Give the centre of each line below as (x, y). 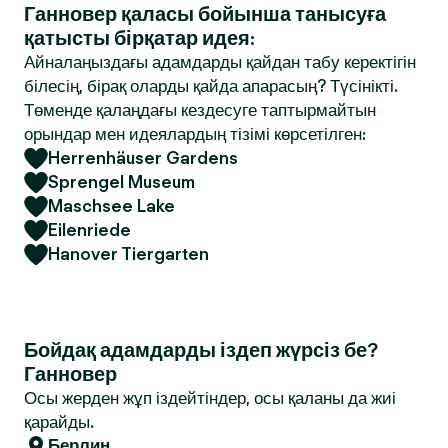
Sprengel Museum (121, 182)
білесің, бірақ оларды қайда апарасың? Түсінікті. (211, 86)
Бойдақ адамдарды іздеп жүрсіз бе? (201, 350)
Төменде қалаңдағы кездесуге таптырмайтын (200, 110)
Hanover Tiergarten (128, 254)
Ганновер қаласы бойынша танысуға (205, 14)
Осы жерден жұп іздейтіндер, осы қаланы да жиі (210, 398)
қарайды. (59, 422)
